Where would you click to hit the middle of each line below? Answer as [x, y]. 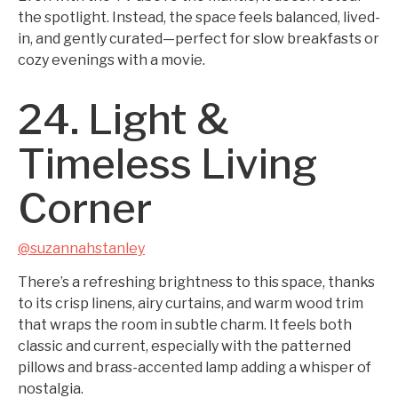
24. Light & [123, 119]
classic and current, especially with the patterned [184, 346]
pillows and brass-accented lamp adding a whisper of [195, 367]
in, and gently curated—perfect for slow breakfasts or [199, 39]
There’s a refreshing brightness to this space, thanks [196, 282]
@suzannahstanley [81, 248]
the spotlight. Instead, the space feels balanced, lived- [199, 17]
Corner [85, 208]
